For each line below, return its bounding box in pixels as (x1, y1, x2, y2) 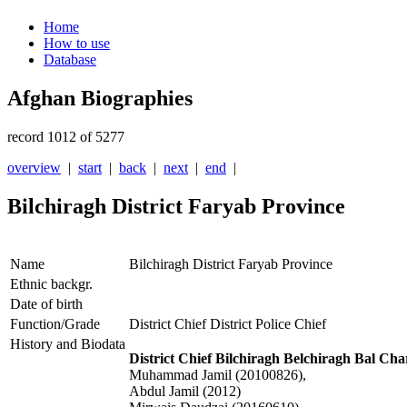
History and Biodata (10, 336, 125, 352)
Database (44, 52, 96, 68)
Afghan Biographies (7, 86, 193, 111)
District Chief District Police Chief (129, 316, 326, 333)
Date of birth (10, 296, 83, 313)
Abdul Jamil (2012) (129, 383, 241, 400)
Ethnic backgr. (10, 276, 93, 293)
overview (7, 160, 61, 176)
